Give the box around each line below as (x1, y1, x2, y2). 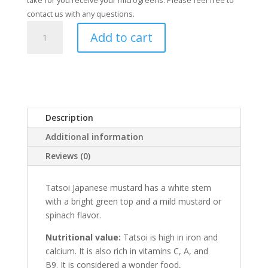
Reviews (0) (45, 150, 90, 162)
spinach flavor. (45, 209, 101, 221)
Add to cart (90, 29, 153, 45)
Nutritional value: (45, 232, 121, 243)
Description (45, 112, 93, 124)
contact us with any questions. (26, 8, 135, 20)
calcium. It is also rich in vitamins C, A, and (45, 245, 208, 257)
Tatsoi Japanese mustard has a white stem (45, 182, 211, 194)
